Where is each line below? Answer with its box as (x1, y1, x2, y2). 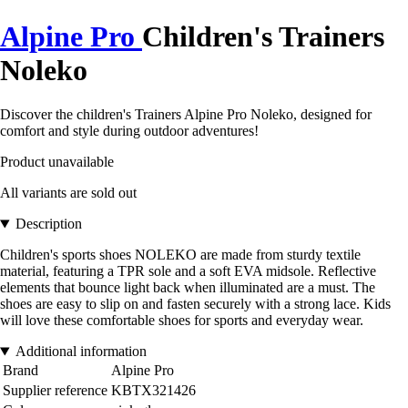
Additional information (15, 343, 147, 360)
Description (15, 216, 82, 232)
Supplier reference (3, 382, 107, 399)
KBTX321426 (111, 382, 196, 399)
